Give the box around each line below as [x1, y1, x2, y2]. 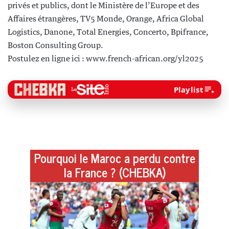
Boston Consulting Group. [8, 40, 103, 50]
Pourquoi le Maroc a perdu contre [34, 148, 195, 168]
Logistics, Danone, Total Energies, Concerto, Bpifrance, [8, 27, 209, 36]
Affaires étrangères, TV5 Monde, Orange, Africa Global [8, 14, 204, 23]
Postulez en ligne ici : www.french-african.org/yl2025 [8, 54, 203, 63]
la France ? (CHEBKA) [63, 162, 166, 182]
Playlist [173, 84, 203, 95]
